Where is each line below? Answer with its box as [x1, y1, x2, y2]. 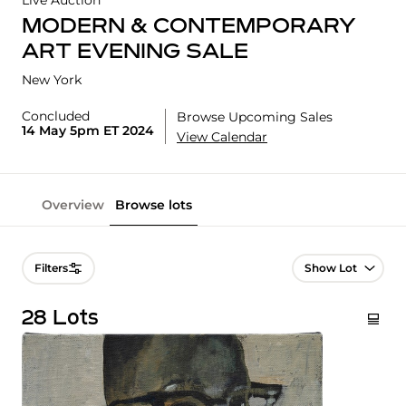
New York [22, 72, 82, 89]
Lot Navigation [294, 255, 391, 272]
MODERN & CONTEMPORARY [22, 16, 356, 39]
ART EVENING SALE [22, 42, 248, 64]
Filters [34, 261, 68, 275]
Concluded [22, 108, 90, 125]
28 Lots [22, 307, 99, 330]
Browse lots [115, 197, 192, 214]
